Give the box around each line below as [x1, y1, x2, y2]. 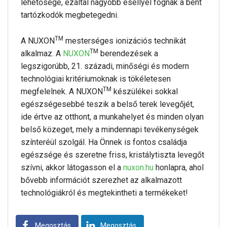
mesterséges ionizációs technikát [63, 36, 186, 46]
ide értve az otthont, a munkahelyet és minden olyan [21, 112, 204, 122]
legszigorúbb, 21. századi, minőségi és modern [21, 61, 189, 71]
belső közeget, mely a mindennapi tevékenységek [21, 125, 199, 134]
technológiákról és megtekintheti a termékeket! [21, 188, 188, 198]
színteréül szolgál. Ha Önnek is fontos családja [21, 137, 187, 147]
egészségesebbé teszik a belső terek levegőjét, [21, 99, 194, 109]
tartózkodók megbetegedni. [21, 10, 119, 20]
